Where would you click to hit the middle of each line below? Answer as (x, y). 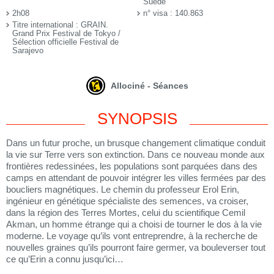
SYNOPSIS (137, 118)
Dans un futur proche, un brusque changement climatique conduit (136, 143)
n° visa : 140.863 (173, 13)
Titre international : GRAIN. (60, 24)
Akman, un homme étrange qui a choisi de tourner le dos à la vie (134, 224)
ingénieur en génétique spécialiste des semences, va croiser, (127, 201)
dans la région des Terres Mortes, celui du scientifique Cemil (126, 212)
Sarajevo (28, 50)
